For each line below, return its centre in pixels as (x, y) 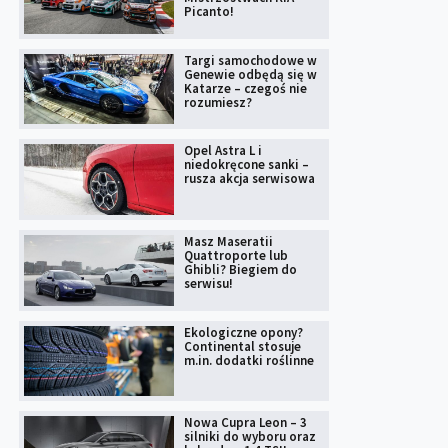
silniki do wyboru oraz (250, 437)
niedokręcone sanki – (246, 165)
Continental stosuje (242, 346)
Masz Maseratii (228, 242)
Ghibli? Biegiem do (240, 270)
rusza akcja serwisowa (249, 179)
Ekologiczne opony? (243, 332)
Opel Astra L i (223, 151)
